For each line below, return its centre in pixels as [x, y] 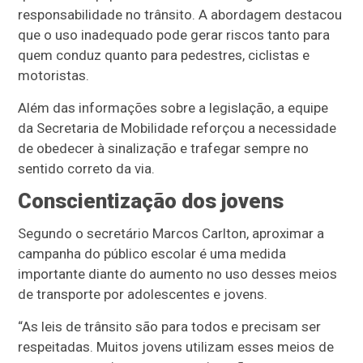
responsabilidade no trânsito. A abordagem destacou [180, 14]
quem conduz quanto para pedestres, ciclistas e [164, 55]
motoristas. [54, 75]
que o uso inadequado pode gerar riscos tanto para [174, 34]
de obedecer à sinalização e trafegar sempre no [164, 148]
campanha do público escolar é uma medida [152, 253]
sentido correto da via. [87, 168]
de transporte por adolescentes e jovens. [143, 294]
